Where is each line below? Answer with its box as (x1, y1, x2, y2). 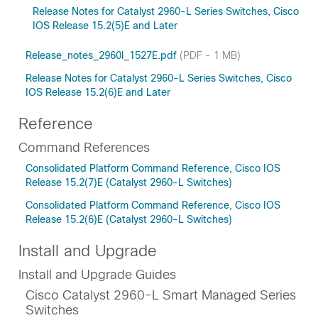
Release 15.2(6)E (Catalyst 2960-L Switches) (26, 214, 232, 225)
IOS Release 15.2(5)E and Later (33, 20, 177, 31)
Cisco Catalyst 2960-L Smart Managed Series (26, 288, 296, 302)
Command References (18, 141, 150, 155)
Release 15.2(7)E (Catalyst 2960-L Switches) (26, 177, 232, 188)
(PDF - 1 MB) (180, 50, 241, 61)
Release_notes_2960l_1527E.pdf (26, 50, 180, 61)
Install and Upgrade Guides (18, 268, 176, 282)
